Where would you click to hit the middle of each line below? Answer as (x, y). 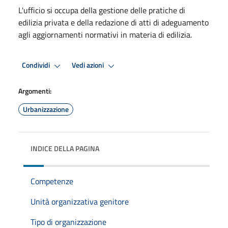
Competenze (52, 181)
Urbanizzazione (46, 109)
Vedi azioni (89, 65)
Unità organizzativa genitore (80, 201)
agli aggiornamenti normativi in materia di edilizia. (105, 34)
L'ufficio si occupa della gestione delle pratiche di (102, 10)
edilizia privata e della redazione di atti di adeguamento (113, 22)
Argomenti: (35, 91)
